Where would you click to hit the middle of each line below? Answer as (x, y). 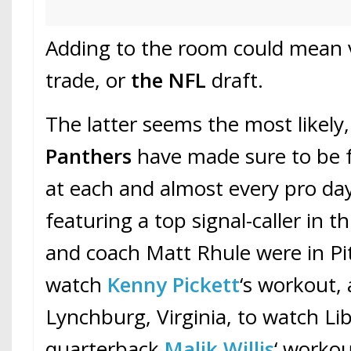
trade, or (89, 80)
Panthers (92, 156)
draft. (235, 80)
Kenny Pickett (174, 284)
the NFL (169, 80)
